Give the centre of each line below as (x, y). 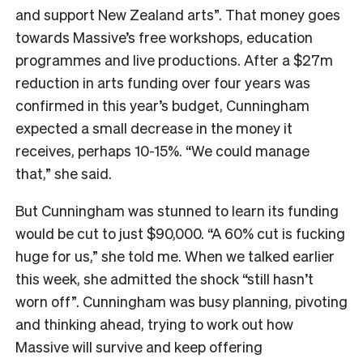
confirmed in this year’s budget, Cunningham (162, 105)
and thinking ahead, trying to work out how (154, 323)
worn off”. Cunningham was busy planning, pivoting (181, 301)
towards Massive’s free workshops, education (164, 36)
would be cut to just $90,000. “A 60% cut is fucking (180, 233)
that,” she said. (64, 173)
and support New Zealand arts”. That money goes (178, 14)
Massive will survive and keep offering (139, 346)
